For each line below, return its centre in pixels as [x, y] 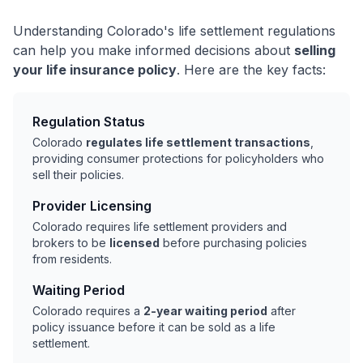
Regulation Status [89, 122]
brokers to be [71, 243]
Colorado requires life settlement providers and [160, 227]
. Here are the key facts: [251, 70]
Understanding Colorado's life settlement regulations [174, 31]
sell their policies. [78, 175]
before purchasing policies [233, 243]
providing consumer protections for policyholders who [178, 159]
